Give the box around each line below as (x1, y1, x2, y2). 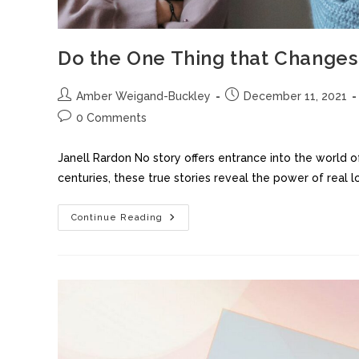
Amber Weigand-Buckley (76, 90, 211, 103)
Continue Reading (71, 212, 163, 224)
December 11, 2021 (244, 90, 347, 103)
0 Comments (76, 111, 147, 125)
